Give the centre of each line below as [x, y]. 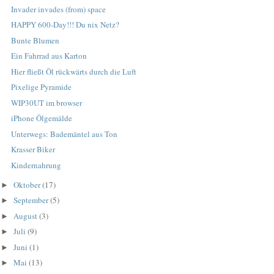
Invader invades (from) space [59, 9]
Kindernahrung [36, 165]
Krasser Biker [33, 150]
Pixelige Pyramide [42, 87]
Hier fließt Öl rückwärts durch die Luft [74, 71]
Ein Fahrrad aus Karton [49, 56]
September [32, 200]
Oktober [28, 184]
